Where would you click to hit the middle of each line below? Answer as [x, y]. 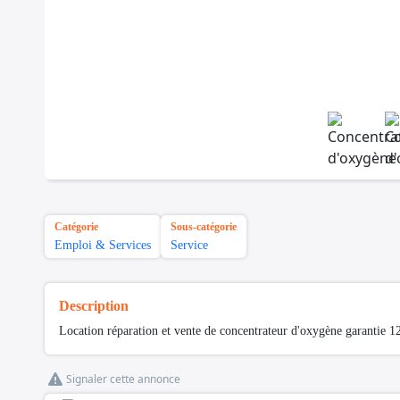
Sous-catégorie [204, 227]
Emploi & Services [103, 246]
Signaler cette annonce [123, 379]
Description [94, 306]
